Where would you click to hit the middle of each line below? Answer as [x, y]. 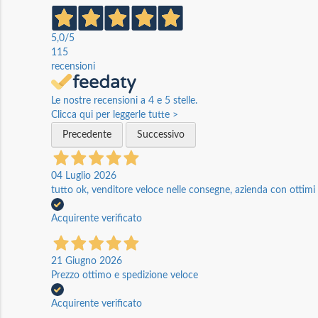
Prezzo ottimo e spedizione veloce [125, 275]
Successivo [161, 135]
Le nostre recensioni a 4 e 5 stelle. [124, 100]
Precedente [87, 135]
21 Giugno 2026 [87, 261]
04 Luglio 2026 [84, 176]
